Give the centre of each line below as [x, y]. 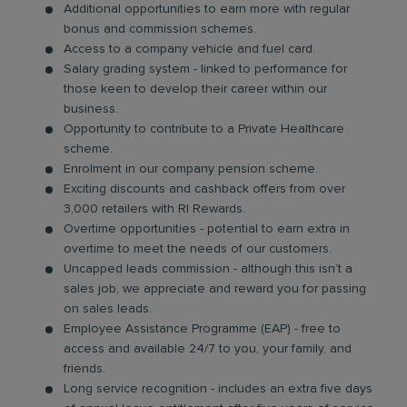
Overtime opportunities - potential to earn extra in [207, 229]
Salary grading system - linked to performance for [205, 69]
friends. [84, 369]
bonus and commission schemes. [160, 29]
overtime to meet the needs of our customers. [198, 249]
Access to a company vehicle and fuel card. [189, 49]
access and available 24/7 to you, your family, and [208, 349]
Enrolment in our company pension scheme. [191, 169]
